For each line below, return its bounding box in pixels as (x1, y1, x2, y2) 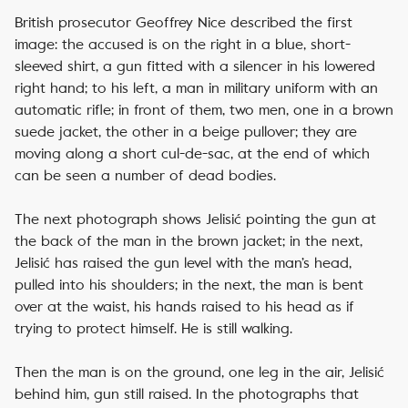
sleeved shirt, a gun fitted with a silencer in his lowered (15, 57, 375, 75)
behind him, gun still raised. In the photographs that (15, 385, 359, 403)
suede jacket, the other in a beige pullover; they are (15, 123, 357, 140)
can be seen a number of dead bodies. (15, 167, 276, 184)
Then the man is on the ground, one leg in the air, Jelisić (15, 363, 384, 381)
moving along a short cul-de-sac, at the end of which (15, 145, 370, 162)
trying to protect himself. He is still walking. (15, 320, 292, 337)
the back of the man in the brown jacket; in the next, (15, 232, 362, 250)
